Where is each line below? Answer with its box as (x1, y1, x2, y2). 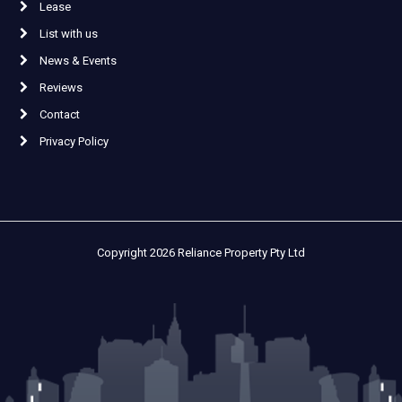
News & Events (37, 53, 117, 67)
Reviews (37, 80, 83, 94)
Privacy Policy (37, 134, 109, 148)
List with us (37, 26, 98, 40)
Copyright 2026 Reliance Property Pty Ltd (97, 245, 305, 259)
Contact (37, 107, 80, 121)
